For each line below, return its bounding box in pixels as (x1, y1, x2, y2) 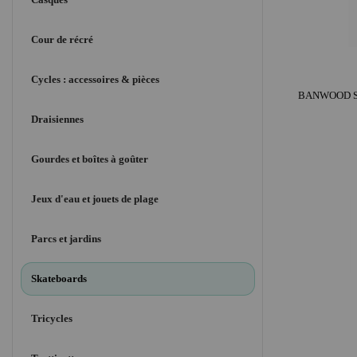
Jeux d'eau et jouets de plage (31, 193, 159, 206)
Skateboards (31, 273, 87, 285)
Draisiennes (31, 113, 84, 126)
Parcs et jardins (31, 233, 101, 245)
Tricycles (31, 312, 73, 325)
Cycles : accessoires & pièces (31, 73, 159, 86)
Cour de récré (31, 33, 93, 46)
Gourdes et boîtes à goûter (31, 153, 148, 166)
